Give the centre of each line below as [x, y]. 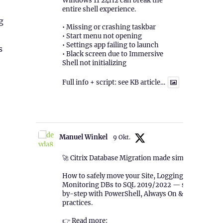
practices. [77, 203]
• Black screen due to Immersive [112, 54]
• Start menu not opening [102, 36]
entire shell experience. [99, 9]
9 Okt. [121, 137]
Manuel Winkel [83, 137]
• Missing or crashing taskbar [109, 27]
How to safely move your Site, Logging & [126, 176]
